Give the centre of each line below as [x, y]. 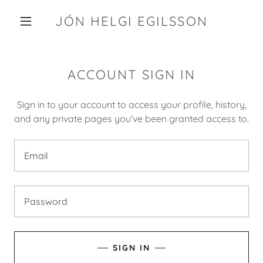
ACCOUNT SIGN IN [131, 75]
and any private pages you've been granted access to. [131, 119]
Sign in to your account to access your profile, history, [131, 104]
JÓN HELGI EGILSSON [131, 21]
